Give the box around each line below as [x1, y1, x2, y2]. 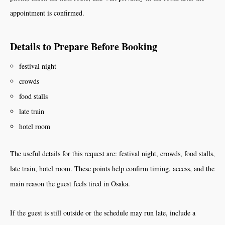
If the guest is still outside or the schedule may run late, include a [10, 208, 195, 217]
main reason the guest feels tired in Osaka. [10, 179, 130, 188]
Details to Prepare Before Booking [10, 39, 157, 54]
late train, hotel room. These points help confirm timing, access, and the [10, 164, 214, 173]
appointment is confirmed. [10, 8, 84, 18]
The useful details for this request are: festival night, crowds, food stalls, [10, 149, 215, 158]
